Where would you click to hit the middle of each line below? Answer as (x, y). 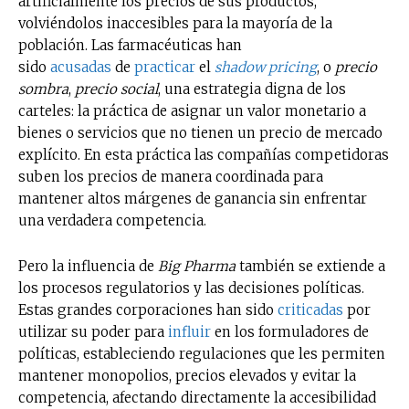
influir (189, 331)
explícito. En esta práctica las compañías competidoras (204, 154)
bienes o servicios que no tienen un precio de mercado (200, 132)
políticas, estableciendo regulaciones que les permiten (202, 353)
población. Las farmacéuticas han (130, 45)
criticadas (310, 309)
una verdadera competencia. (112, 220)
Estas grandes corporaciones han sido (148, 309)
